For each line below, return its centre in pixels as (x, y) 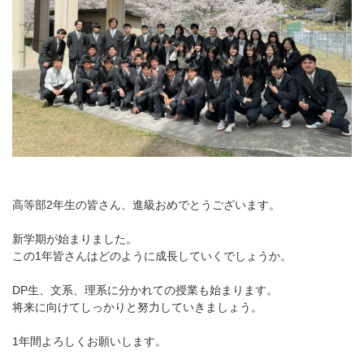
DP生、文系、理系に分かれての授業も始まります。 (145, 290)
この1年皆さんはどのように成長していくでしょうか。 (152, 256)
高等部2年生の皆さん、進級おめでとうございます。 (146, 204)
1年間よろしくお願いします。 (89, 341)
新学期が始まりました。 (75, 238)
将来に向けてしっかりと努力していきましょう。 (137, 307)
